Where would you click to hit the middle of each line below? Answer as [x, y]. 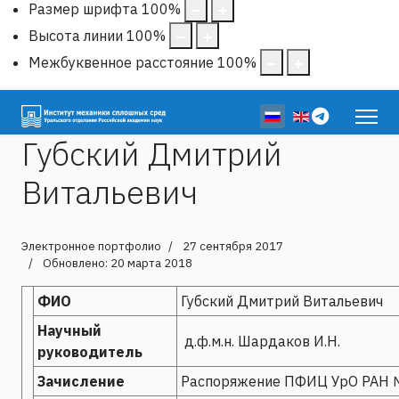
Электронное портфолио [91, 246]
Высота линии [76, 35]
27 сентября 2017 [233, 246]
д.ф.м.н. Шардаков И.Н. [261, 341]
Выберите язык [316, 114]
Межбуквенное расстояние [121, 62]
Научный [69, 330]
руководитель [90, 351]
